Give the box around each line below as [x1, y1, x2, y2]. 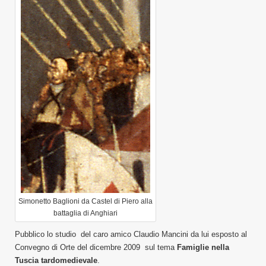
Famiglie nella [177, 242, 229, 252]
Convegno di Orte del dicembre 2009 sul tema [15, 242, 177, 252]
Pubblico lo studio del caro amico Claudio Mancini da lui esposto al [15, 229, 247, 239]
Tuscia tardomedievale [15, 255, 97, 265]
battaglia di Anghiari [53, 208, 118, 217]
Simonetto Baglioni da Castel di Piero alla [18, 197, 153, 205]
